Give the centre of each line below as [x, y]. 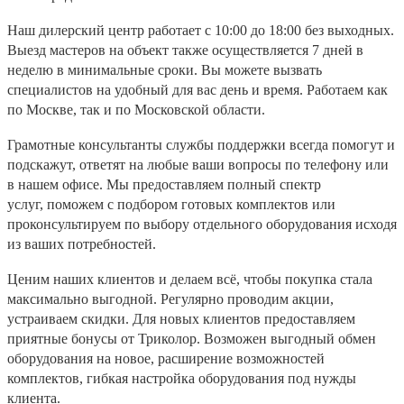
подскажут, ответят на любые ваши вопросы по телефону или [198, 165]
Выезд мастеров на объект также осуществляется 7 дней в [185, 50]
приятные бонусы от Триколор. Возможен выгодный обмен [192, 339]
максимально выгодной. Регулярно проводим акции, [170, 299]
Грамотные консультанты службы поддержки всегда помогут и [201, 145]
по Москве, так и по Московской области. [136, 110]
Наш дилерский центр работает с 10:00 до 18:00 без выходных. [201, 30]
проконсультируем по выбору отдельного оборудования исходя [202, 224]
